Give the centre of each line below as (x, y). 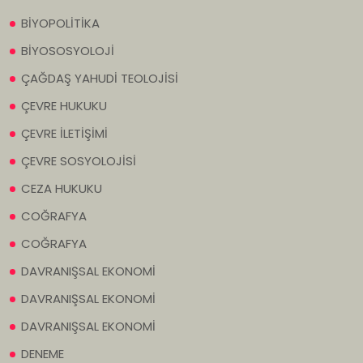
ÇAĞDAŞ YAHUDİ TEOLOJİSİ (100, 79)
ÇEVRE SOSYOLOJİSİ (79, 161)
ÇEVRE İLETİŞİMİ (64, 134)
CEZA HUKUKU (62, 189)
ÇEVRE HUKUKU (64, 106)
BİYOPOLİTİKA (60, 23)
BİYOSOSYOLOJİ (68, 51)
